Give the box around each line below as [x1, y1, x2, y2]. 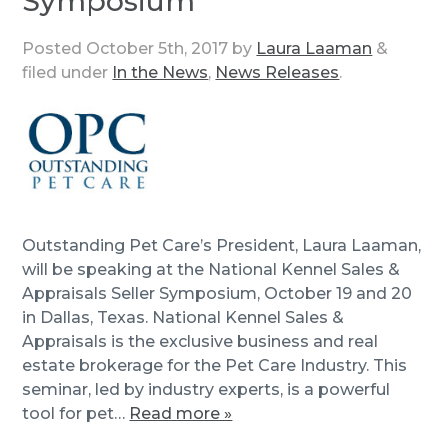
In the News [112, 62, 209, 82]
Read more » [129, 403, 233, 423]
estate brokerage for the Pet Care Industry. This [22, 355, 408, 375]
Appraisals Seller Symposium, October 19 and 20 [22, 283, 413, 303]
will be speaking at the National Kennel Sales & [22, 259, 401, 279]
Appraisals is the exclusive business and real [22, 331, 379, 351]
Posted [22, 38, 87, 58]
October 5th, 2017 [86, 38, 229, 58]
